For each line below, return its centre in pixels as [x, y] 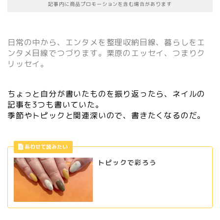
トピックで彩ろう [127, 162]
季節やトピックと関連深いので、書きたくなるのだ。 [107, 115]
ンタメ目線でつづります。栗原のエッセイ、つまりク [107, 53]
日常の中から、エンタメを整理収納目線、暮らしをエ [107, 42]
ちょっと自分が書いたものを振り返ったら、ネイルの [107, 94]
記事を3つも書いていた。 [55, 104]
